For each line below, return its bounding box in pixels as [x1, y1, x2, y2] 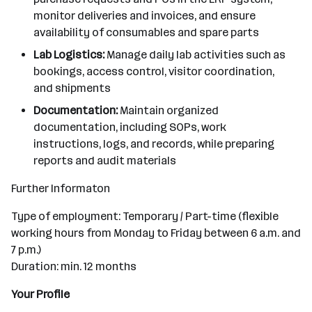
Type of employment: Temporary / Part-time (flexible [11, 210, 279, 223]
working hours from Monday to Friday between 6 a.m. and [11, 226, 301, 240]
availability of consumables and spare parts [33, 26, 259, 39]
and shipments [33, 81, 111, 95]
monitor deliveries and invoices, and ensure [33, 9, 256, 22]
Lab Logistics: [33, 48, 107, 61]
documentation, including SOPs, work [33, 120, 226, 134]
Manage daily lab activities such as [107, 48, 286, 61]
